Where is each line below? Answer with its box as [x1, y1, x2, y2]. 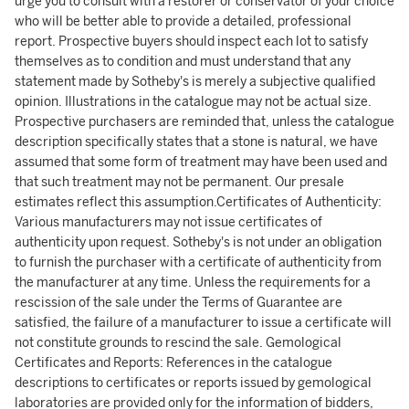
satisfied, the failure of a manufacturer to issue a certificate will [15, 315, 392, 330]
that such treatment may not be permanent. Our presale [15, 174, 344, 190]
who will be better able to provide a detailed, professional [15, 14, 351, 29]
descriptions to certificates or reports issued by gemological [15, 375, 372, 391]
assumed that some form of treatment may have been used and [15, 154, 387, 170]
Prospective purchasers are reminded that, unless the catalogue [15, 114, 394, 130]
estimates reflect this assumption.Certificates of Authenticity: [15, 194, 382, 210]
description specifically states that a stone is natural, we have [15, 134, 378, 150]
